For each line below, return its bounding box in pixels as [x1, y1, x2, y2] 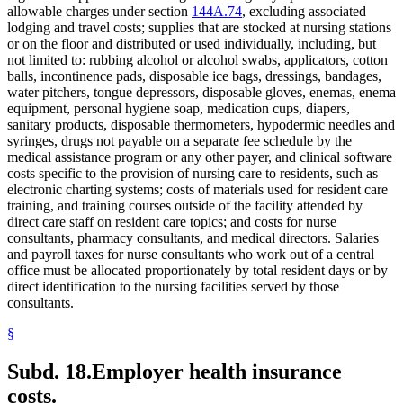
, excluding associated [242, 4, 366, 20]
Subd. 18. [7, 360, 92, 384]
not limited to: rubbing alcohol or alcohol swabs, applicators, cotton [7, 52, 388, 68]
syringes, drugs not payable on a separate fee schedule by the [7, 133, 352, 149]
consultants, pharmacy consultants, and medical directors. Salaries [7, 230, 379, 246]
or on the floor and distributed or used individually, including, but [7, 36, 376, 52]
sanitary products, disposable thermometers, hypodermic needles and [7, 117, 395, 133]
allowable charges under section [7, 4, 192, 20]
